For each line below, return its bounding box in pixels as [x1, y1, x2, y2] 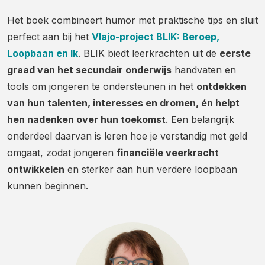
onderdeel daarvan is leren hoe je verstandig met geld [7, 130, 247, 142]
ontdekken [196, 80, 247, 92]
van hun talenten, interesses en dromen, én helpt [7, 97, 240, 109]
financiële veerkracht [117, 147, 219, 159]
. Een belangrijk [166, 114, 234, 125]
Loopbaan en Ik [7, 47, 78, 59]
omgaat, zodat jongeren [7, 147, 117, 159]
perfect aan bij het [7, 31, 92, 43]
